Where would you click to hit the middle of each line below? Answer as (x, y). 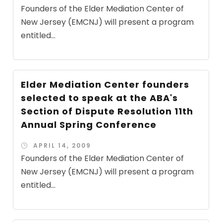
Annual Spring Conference (89, 124)
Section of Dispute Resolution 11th (107, 111)
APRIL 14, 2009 (62, 145)
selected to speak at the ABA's (100, 98)
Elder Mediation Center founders (105, 84)
